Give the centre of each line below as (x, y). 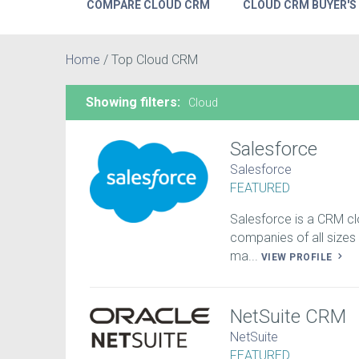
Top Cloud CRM (155, 59)
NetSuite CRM (288, 317)
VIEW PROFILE (298, 258)
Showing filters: (133, 102)
